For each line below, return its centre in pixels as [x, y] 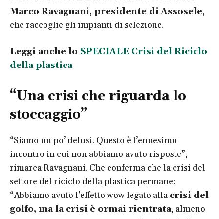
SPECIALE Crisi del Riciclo [144, 51]
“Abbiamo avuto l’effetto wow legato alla [90, 195]
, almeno [188, 209]
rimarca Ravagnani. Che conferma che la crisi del [108, 168]
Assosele [182, 11]
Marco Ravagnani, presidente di [84, 11]
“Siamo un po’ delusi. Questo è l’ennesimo [93, 140]
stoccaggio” [49, 115]
